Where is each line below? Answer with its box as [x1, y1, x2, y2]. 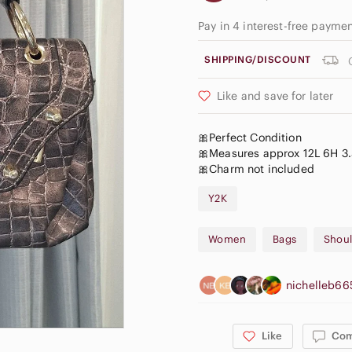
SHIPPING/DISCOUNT [204, 53, 311, 65]
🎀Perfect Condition [198, 130, 302, 145]
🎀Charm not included [198, 162, 314, 176]
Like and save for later [217, 89, 334, 103]
